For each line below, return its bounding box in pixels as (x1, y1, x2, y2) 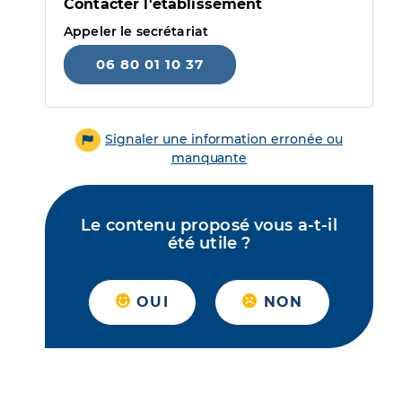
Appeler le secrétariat (64, 23, 209, 39)
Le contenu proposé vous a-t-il (81, 215, 337, 236)
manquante (170, 150, 248, 167)
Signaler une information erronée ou (105, 131, 343, 147)
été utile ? (167, 233, 251, 254)
